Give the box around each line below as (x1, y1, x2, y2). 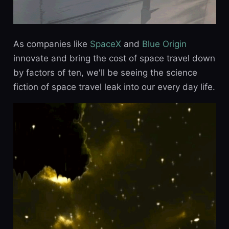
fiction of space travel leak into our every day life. (13, 82, 215, 92)
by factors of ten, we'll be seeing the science (13, 67, 197, 78)
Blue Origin (142, 39, 187, 49)
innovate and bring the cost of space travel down (13, 53, 215, 63)
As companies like (13, 39, 90, 49)
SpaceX (89, 39, 121, 49)
